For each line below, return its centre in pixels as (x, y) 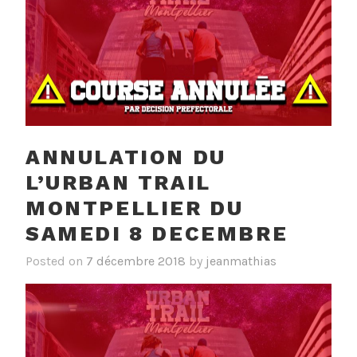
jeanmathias (241, 261)
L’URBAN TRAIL (118, 183)
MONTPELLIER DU (135, 208)
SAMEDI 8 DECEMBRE (157, 234)
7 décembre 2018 (136, 261)
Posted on (56, 261)
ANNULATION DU (126, 157)
